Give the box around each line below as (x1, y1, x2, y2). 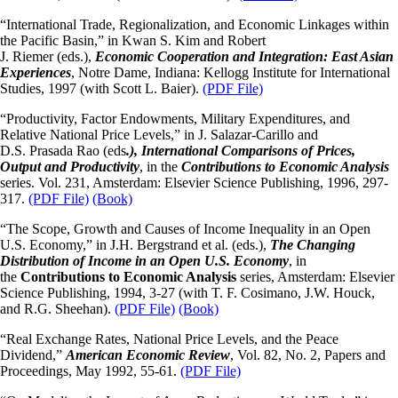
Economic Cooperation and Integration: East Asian (95, 49, 394, 65)
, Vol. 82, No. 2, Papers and (230, 347, 386, 363)
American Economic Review (66, 347, 230, 363)
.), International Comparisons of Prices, (126, 143, 355, 159)
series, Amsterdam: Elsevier (236, 269, 394, 285)
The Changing (270, 237, 355, 253)
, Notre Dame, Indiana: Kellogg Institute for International (71, 65, 390, 81)
